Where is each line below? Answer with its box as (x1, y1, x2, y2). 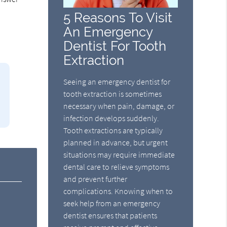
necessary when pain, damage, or (63, 100, 175, 111)
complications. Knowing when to (63, 185, 173, 196)
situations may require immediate (63, 149, 175, 160)
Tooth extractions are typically (63, 125, 163, 135)
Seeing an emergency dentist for (63, 76, 171, 87)
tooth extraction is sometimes (63, 88, 162, 99)
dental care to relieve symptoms (63, 161, 170, 172)
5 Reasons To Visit (63, 9, 173, 25)
